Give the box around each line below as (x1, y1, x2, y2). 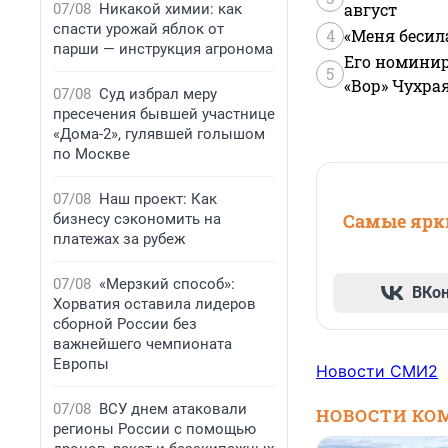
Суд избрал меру (99, 85, 217, 103)
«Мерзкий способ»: (99, 275, 235, 293)
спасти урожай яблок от (53, 20, 224, 38)
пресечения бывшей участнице (53, 105, 275, 123)
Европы (53, 355, 109, 373)
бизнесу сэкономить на (53, 210, 221, 228)
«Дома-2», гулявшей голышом (53, 125, 265, 143)
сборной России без (53, 315, 197, 333)
